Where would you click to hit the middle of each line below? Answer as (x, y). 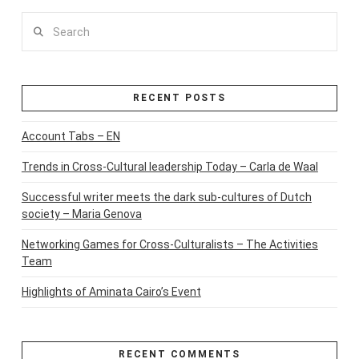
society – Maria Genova (81, 214)
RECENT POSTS (179, 97)
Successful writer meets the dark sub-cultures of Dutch (166, 198)
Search (39, 21)
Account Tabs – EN (71, 137)
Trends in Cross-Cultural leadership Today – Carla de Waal (169, 167)
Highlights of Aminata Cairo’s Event (111, 292)
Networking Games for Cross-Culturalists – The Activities (169, 245)
